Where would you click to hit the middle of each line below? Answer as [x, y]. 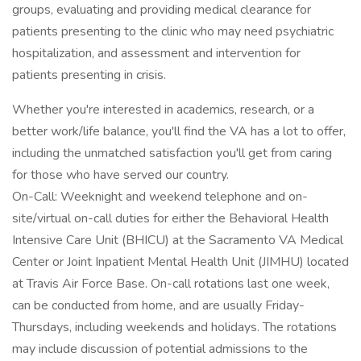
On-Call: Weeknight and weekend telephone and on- [160, 197]
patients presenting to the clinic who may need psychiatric [173, 31]
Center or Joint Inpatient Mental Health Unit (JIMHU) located [180, 262]
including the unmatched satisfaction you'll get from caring [172, 153]
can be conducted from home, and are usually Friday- [158, 305]
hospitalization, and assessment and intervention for [156, 53]
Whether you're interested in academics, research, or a [163, 110]
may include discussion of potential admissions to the [160, 349]
